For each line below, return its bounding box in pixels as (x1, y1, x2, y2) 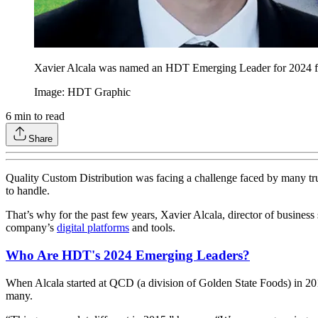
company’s (6, 221, 57, 234)
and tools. (129, 221, 175, 234)
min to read (11, 110, 65, 123)
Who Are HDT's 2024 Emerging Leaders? (6, 248, 250, 263)
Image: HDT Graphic (34, 86, 131, 99)
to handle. (6, 185, 50, 197)
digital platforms (57, 221, 129, 234)
